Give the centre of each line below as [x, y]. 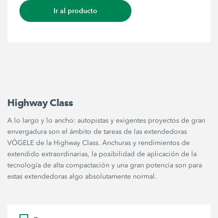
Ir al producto [76, 10]
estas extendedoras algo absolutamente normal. [82, 176]
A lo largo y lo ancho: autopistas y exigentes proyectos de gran [107, 120]
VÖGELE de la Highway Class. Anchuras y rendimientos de [99, 143]
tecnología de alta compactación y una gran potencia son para [105, 165]
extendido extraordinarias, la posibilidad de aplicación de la [102, 154]
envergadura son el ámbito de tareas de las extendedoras [97, 131]
